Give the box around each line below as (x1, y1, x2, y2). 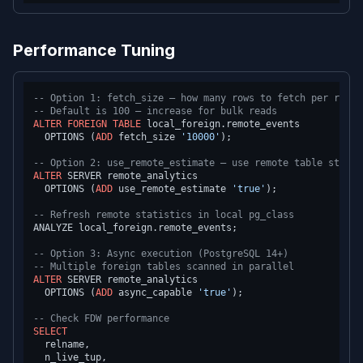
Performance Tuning (13, 41, 175, 60)
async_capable (113, 287, 198, 298)
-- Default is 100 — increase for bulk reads (33, 105, 277, 117)
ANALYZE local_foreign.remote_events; (33, 222, 237, 233)
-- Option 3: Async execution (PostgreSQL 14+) (33, 248, 288, 259)
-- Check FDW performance (33, 313, 169, 324)
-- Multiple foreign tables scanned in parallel (33, 261, 294, 272)
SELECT (33, 326, 67, 337)
